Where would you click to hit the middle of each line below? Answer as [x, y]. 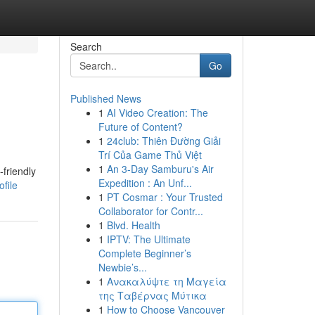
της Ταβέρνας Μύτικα [152, 295]
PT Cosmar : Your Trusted [165, 197]
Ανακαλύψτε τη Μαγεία [166, 281]
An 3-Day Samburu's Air [160, 169]
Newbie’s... [122, 267]
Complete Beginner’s [144, 253]
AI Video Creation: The [157, 112]
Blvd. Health [133, 225]
